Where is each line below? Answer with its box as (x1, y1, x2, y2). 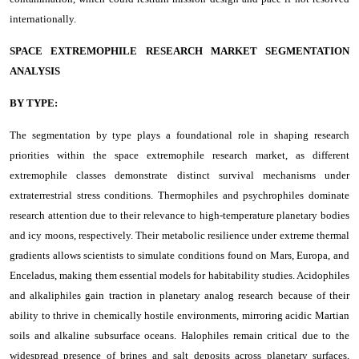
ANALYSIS (10, 64, 60, 77)
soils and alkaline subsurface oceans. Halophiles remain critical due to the (10, 329, 349, 341)
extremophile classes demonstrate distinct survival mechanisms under (10, 168, 349, 181)
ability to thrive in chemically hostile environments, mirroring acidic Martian (10, 309, 349, 321)
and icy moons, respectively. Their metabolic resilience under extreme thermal (10, 228, 349, 241)
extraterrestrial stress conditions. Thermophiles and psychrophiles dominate (10, 188, 349, 201)
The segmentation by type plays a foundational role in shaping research (10, 128, 349, 141)
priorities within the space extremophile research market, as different (10, 148, 349, 161)
